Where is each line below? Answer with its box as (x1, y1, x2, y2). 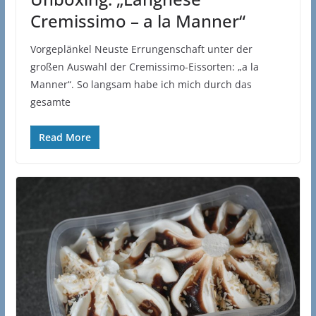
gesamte (30, 95, 71, 109)
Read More (38, 130, 91, 144)
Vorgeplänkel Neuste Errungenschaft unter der (30, 42, 253, 56)
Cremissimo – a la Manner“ (30, 8, 245, 32)
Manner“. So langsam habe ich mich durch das (30, 77, 252, 91)
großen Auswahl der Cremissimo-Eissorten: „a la (30, 59, 259, 73)
